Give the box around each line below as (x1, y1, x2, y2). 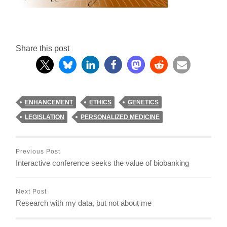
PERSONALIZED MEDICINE (81, 113, 160, 121)
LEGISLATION (25, 113, 65, 121)
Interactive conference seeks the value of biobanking (16, 159, 190, 167)
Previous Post (16, 148, 61, 155)
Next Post (16, 188, 47, 195)
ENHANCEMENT (25, 99, 73, 106)
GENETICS (128, 99, 159, 106)
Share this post (16, 44, 70, 53)
